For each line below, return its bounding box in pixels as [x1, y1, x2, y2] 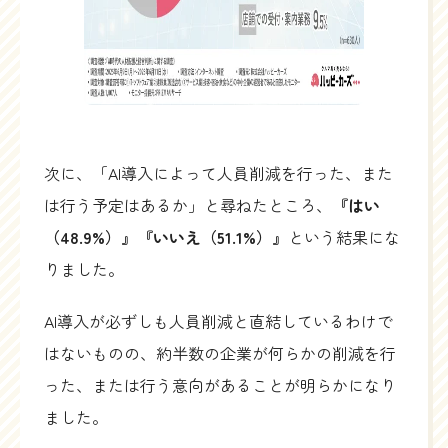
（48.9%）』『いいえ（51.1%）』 [44, 225, 288, 250]
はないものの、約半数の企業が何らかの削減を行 [44, 341, 396, 366]
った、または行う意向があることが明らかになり [44, 373, 396, 398]
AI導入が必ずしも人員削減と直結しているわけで [44, 309, 393, 334]
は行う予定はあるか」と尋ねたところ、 [44, 193, 332, 218]
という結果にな [288, 225, 400, 250]
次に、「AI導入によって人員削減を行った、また [44, 161, 393, 186]
